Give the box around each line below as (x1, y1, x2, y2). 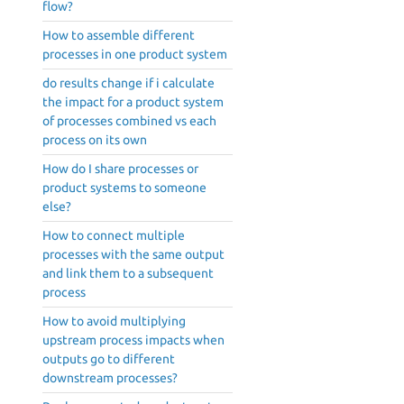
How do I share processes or (42, 161, 198, 177)
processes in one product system (42, 47, 227, 62)
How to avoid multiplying (42, 314, 186, 329)
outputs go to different (42, 352, 175, 367)
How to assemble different (42, 28, 195, 43)
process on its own (42, 133, 147, 148)
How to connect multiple (42, 228, 185, 243)
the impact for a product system (42, 95, 224, 110)
